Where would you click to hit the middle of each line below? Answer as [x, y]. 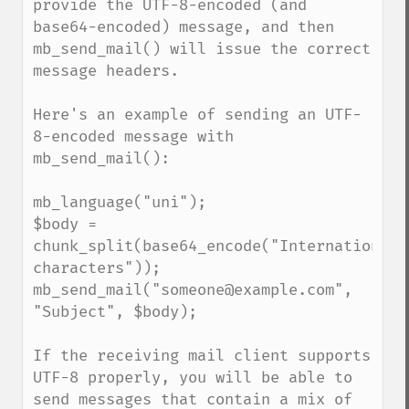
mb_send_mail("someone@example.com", [193, 290]
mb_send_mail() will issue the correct [202, 49]
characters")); [97, 268]
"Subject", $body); [115, 312]
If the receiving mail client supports [202, 356]
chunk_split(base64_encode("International [215, 246]
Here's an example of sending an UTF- [197, 115]
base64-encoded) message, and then [184, 27]
